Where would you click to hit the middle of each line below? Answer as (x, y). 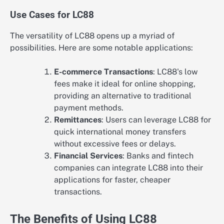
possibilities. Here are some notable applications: (101, 47)
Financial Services (88, 155)
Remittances (78, 119)
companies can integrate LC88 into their (128, 167)
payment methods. (89, 107)
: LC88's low (175, 71)
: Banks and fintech (158, 155)
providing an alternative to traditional (123, 95)
